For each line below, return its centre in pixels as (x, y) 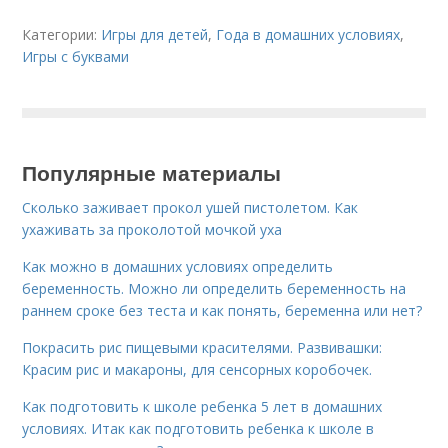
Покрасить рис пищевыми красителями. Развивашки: (202, 347)
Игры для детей (155, 34)
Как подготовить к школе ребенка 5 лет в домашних (202, 406)
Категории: (62, 34)
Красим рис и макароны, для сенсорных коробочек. (197, 369)
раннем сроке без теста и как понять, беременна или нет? (222, 310)
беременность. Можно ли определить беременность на (214, 288)
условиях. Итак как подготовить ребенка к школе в (198, 428)
